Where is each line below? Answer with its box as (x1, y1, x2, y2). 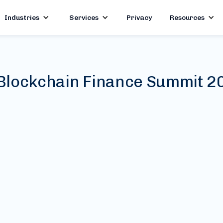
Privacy (126, 13, 152, 22)
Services (69, 13, 99, 22)
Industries (4, 13, 39, 22)
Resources (169, 13, 205, 22)
